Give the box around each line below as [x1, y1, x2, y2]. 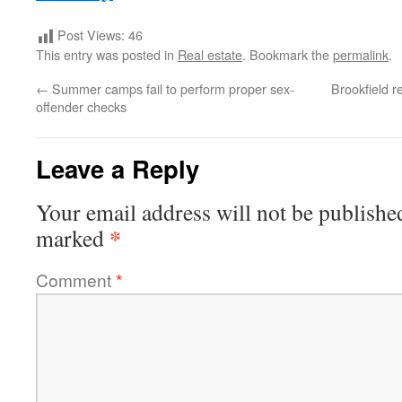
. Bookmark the [242, 44, 333, 64]
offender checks [36, 96, 127, 116]
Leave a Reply [36, 150, 199, 186]
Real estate [178, 44, 242, 64]
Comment [36, 267, 116, 292]
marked [36, 222, 109, 253]
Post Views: [57, 24, 125, 44]
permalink [333, 44, 389, 64]
